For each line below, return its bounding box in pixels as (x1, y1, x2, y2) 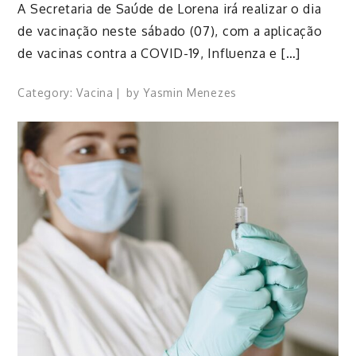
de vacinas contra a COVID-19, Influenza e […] (17, 45, 300, 62)
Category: (17, 86, 77, 100)
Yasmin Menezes (143, 86, 237, 100)
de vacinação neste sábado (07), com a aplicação (17, 23, 323, 40)
